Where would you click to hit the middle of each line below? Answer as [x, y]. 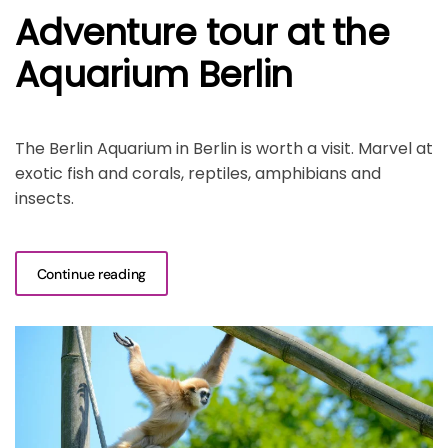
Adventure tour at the [202, 33]
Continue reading [91, 273]
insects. [44, 199]
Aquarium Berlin [154, 75]
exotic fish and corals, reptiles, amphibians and [198, 174]
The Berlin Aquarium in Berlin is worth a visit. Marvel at [224, 149]
